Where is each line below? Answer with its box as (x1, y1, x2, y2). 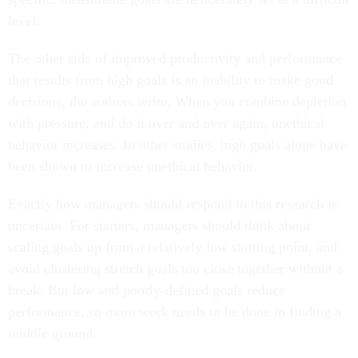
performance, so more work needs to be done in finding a (8, 304, 341, 320)
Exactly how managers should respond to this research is (8, 196, 337, 212)
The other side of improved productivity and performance (8, 50, 342, 66)
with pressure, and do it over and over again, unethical (8, 115, 324, 131)
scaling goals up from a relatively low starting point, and (8, 239, 337, 255)
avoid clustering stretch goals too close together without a (8, 261, 343, 276)
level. (8, 13, 40, 29)
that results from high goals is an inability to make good (8, 72, 333, 88)
